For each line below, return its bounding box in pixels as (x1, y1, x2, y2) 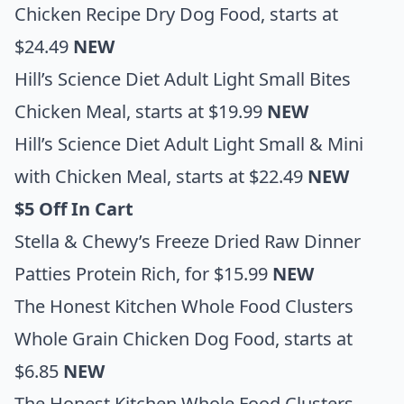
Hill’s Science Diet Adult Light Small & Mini (14, 131, 363, 156)
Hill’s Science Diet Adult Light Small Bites (14, 66, 351, 91)
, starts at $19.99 (126, 98, 267, 124)
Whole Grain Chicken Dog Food (14, 326, 275, 351)
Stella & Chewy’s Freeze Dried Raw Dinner (14, 228, 361, 253)
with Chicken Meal (14, 163, 167, 188)
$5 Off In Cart (14, 196, 133, 221)
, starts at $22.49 (167, 163, 308, 188)
